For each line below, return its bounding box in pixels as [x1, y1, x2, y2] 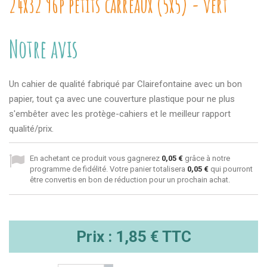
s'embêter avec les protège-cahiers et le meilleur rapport [9, 108, 231, 119]
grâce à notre [183, 154, 230, 163]
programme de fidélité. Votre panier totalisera [30, 164, 187, 173]
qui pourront [209, 164, 253, 173]
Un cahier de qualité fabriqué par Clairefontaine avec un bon [9, 79, 242, 89]
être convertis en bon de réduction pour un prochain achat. [30, 175, 230, 184]
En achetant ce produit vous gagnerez [30, 154, 162, 163]
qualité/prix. [9, 123, 54, 134]
